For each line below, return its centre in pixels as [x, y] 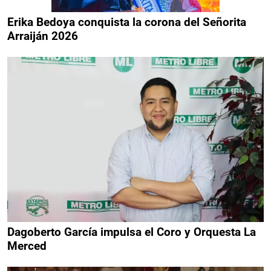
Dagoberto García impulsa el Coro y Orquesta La [132, 232]
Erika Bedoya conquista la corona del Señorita [127, 22]
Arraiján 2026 [43, 36]
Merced [27, 246]
